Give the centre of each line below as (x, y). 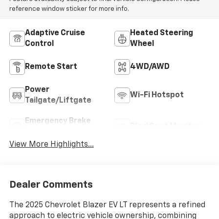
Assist (37, 132)
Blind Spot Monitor (165, 127)
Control (39, 44)
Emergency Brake (58, 121)
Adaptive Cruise (55, 33)
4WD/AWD (150, 67)
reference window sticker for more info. (69, 9)
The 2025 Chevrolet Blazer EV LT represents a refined (107, 205)
